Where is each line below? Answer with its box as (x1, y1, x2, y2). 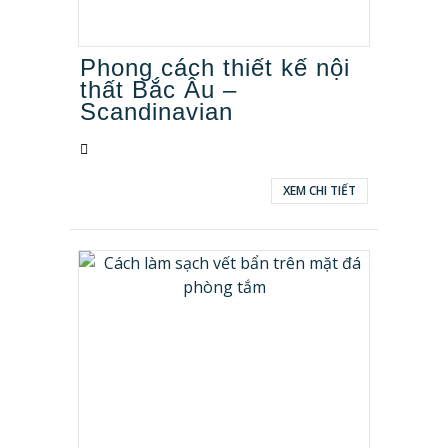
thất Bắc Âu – (80, 76, 237, 103)
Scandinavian (80, 98, 233, 125)
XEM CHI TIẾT (283, 182, 356, 199)
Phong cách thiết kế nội (80, 54, 350, 81)
